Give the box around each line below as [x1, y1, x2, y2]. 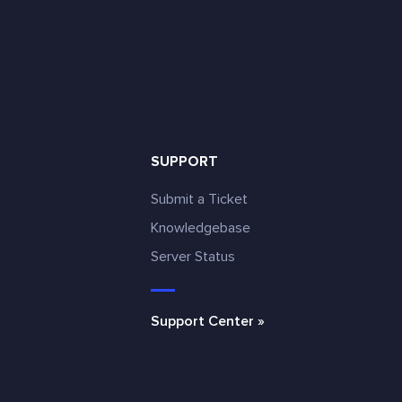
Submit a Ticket [150, 190, 248, 208]
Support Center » [150, 312, 265, 330]
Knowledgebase [150, 219, 250, 237]
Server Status [150, 248, 235, 266]
